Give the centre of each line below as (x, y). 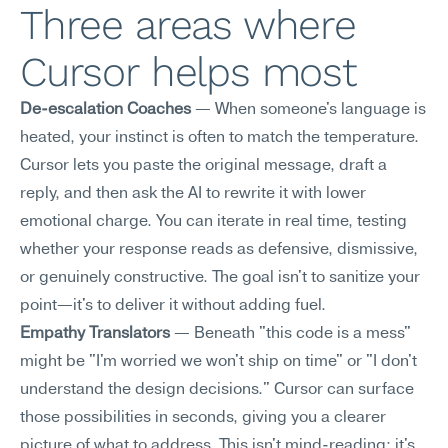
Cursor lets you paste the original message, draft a (203, 166)
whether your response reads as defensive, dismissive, (219, 250)
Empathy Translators (95, 334)
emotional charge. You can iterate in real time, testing (213, 222)
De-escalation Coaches (105, 110)
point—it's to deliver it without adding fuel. (173, 306)
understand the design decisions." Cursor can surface (217, 390)
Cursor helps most (188, 72)
